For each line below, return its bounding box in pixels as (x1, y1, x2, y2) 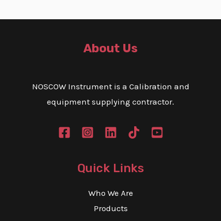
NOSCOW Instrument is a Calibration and (32, 81, 189, 91)
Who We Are (88, 187, 133, 198)
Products (93, 203, 128, 213)
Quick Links (77, 161, 144, 175)
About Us (83, 41, 138, 56)
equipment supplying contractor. (47, 96, 174, 107)
